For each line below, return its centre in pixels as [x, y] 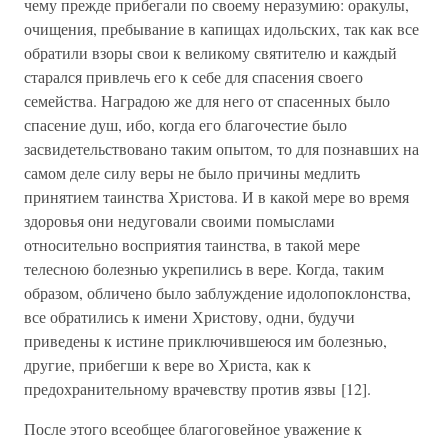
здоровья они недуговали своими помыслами [179, 220]
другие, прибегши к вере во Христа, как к [167, 364]
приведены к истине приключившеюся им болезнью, [205, 340]
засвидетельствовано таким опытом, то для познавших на [221, 148]
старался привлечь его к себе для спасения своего [193, 76]
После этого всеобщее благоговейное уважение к [193, 428]
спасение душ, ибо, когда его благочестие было [185, 124]
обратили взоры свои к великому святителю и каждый [210, 52]
